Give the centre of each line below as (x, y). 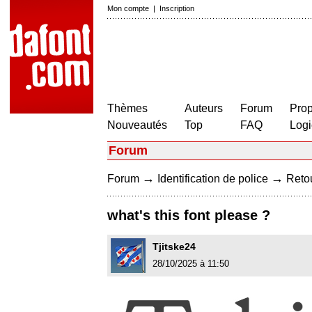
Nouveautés (137, 125)
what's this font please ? (189, 216)
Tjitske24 (174, 247)
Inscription (177, 8)
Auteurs (204, 108)
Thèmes (127, 108)
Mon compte (128, 8)
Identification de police (213, 179)
